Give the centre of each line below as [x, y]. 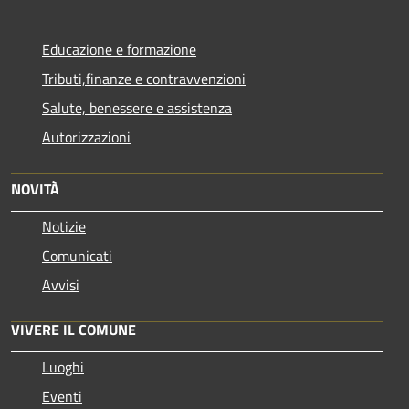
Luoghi [63, 367]
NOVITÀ [35, 189]
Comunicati [77, 256]
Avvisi [61, 285]
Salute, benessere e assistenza [137, 108]
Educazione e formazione [119, 50]
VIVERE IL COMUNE [73, 330]
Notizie [64, 227]
